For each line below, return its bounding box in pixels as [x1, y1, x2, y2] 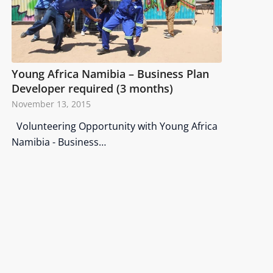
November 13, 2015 [12, 98, 91, 110]
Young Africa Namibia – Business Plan [12, 66, 210, 82]
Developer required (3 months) [12, 81, 174, 96]
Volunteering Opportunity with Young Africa [12, 119, 218, 133]
